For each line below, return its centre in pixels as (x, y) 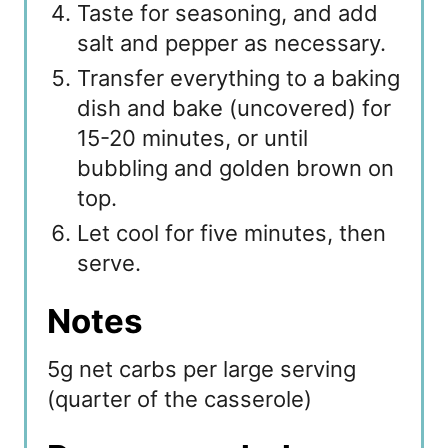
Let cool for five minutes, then (231, 233)
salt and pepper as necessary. (231, 43)
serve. (109, 263)
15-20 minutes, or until (193, 138)
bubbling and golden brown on (235, 168)
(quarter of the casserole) (179, 399)
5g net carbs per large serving (201, 369)
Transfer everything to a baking (238, 78)
